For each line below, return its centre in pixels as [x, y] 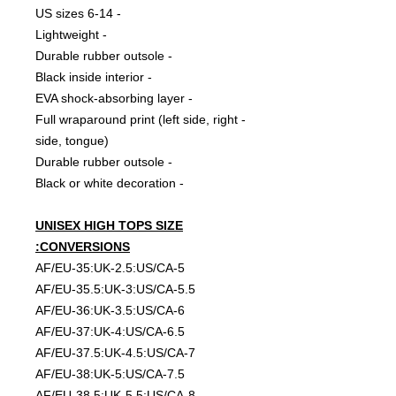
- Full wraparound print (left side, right [137, 120]
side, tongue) [72, 141]
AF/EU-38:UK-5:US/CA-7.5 [110, 374]
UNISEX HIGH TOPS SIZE [109, 226]
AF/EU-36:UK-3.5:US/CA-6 [110, 311]
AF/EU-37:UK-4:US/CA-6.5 [110, 332]
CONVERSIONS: [85, 247]
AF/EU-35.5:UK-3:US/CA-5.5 [115, 289]
